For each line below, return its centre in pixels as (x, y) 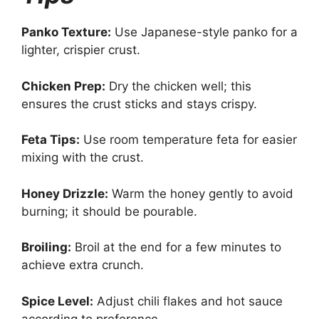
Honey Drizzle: (65, 193)
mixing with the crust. (83, 157)
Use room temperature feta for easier (188, 140)
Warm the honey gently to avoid (201, 193)
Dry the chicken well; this (178, 86)
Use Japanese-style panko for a (204, 32)
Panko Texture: (66, 32)
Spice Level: (57, 301)
